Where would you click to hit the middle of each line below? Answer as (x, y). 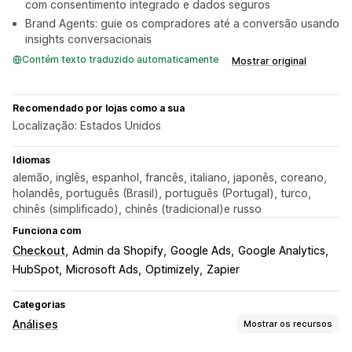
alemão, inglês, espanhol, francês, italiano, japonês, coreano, (170, 178)
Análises (35, 324)
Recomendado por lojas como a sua (99, 108)
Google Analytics (282, 251)
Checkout (39, 251)
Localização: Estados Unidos (87, 126)
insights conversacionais (88, 39)
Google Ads (201, 251)
